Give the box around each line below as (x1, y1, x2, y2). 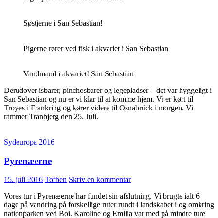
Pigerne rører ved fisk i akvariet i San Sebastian (23, 44, 168, 53)
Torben (45, 175, 67, 184)
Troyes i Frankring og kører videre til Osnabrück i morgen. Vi (4, 104, 193, 112)
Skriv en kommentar (69, 175, 131, 184)
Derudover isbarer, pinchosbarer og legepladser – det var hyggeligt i (4, 86, 212, 94)
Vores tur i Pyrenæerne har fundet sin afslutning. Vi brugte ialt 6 (4, 192, 200, 200)
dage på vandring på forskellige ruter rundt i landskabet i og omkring (4, 200, 214, 209)
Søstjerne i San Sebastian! (23, 19, 103, 27)
